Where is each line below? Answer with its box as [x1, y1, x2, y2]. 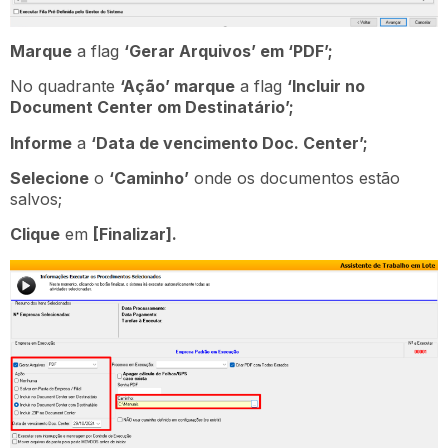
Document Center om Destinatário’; [10, 97, 294, 118]
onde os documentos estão [189, 168, 400, 189]
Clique [10, 224, 60, 245]
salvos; [10, 189, 62, 210]
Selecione [10, 168, 89, 189]
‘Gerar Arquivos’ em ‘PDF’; [124, 40, 333, 61]
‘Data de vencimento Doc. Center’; [91, 132, 368, 153]
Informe [10, 132, 72, 153]
